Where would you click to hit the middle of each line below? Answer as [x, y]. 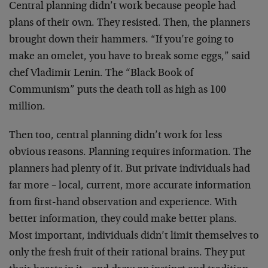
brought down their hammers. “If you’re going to [121, 40]
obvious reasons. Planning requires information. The [130, 153]
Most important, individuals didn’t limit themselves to [134, 236]
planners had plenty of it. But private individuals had [130, 169]
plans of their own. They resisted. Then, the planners [130, 23]
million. [27, 107]
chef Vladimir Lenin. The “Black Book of [101, 74]
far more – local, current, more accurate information [130, 186]
